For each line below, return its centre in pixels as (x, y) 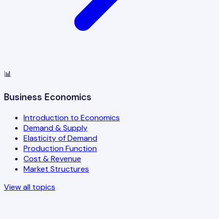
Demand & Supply (55, 128)
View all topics (30, 187)
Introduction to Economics (72, 117)
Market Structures (56, 169)
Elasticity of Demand (60, 138)
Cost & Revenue (52, 158)
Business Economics (48, 97)
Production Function (60, 148)
